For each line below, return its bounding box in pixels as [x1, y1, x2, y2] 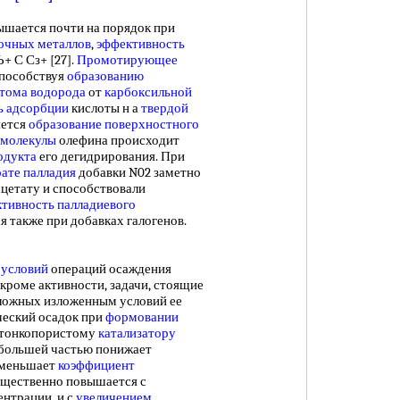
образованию [67, 68, 144, 84]
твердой [141, 100, 188, 116]
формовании [105, 309, 179, 325]
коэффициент [58, 357, 135, 373]
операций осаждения [48, 261, 171, 277]
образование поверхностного [29, 116, 199, 132]
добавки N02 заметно [76, 164, 201, 180]
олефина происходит [56, 132, 179, 148]
